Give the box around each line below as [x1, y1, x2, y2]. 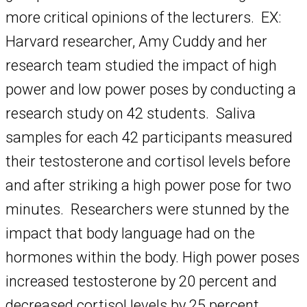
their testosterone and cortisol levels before [5, 153, 291, 171]
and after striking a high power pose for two [5, 177, 291, 195]
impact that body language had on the [5, 225, 255, 243]
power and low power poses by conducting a [5, 81, 296, 99]
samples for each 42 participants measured [5, 129, 293, 147]
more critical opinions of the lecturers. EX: [5, 9, 281, 27]
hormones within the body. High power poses [5, 249, 299, 267]
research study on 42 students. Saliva [5, 105, 256, 123]
